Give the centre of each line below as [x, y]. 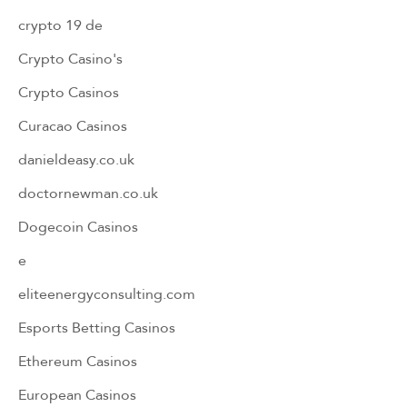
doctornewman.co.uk [88, 193]
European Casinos [77, 394]
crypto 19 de [60, 25]
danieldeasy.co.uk [76, 159]
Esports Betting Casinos [97, 327]
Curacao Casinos [73, 125]
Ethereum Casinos [78, 361]
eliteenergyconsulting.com [107, 293]
